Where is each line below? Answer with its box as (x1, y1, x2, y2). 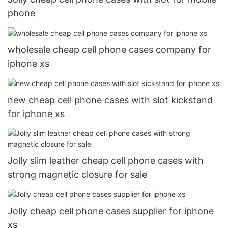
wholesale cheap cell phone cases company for (8, 44, 211, 55)
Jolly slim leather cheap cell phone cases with (8, 155, 204, 166)
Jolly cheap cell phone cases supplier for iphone (8, 205, 214, 216)
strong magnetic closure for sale (8, 168, 147, 180)
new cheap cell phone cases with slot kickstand (8, 95, 213, 106)
